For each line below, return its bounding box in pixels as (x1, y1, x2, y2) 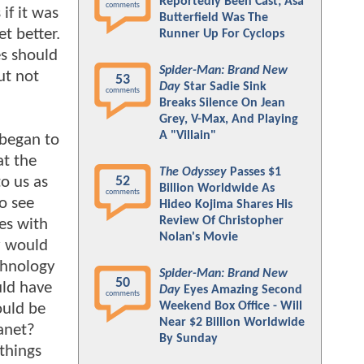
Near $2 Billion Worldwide (159, 316, 305, 329)
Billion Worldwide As (159, 182, 275, 195)
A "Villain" (159, 129, 216, 142)
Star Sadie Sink (180, 80, 266, 93)
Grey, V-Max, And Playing (159, 113, 298, 126)
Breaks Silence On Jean (159, 97, 285, 110)
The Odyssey (159, 166, 227, 179)
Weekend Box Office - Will (159, 300, 302, 313)
